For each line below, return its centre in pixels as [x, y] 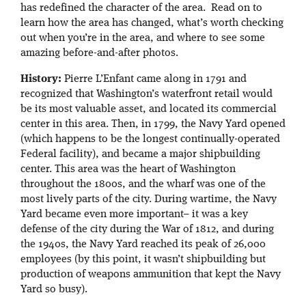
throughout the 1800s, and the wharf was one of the [143, 185]
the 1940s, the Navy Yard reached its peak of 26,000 [143, 245]
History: [41, 80]
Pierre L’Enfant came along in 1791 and [154, 80]
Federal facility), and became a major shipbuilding [140, 155]
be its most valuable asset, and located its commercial [149, 110]
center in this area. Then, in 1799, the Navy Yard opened [153, 125]
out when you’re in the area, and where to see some [143, 39]
